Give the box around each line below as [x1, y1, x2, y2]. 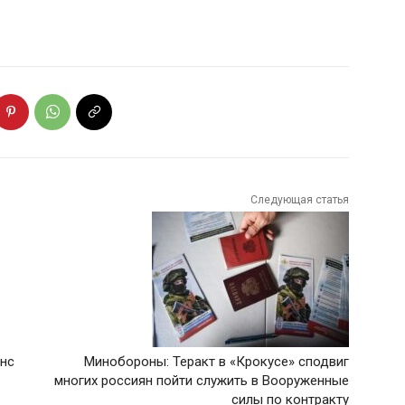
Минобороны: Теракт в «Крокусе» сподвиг [83, 353, 349, 370]
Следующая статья [250, 193, 349, 206]
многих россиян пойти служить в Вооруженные [53, 372, 349, 389]
